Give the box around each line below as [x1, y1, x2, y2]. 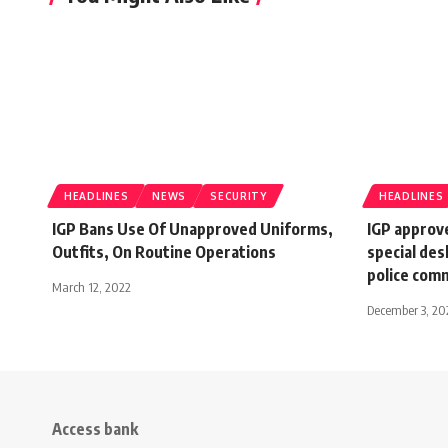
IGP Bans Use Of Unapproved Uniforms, [52, 219, 333, 240]
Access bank [52, 419, 138, 440]
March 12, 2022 [52, 279, 131, 296]
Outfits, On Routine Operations [52, 242, 276, 263]
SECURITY [210, 190, 267, 203]
